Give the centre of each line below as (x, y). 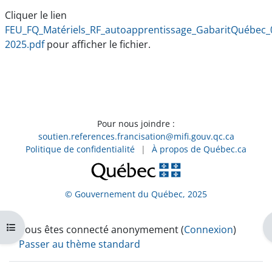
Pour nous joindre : (136, 123)
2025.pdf (25, 44)
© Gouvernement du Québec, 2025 (136, 194)
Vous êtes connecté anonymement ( (101, 229)
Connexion (209, 229)
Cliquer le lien (36, 15)
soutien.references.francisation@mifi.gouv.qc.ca (136, 136)
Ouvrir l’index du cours (54, 227)
